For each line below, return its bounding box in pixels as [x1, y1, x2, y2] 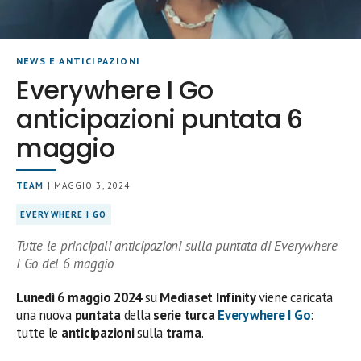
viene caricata [258, 288, 334, 306]
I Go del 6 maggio [16, 255, 114, 272]
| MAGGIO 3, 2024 [44, 180, 131, 191]
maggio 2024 [67, 288, 143, 306]
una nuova [16, 306, 75, 324]
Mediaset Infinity [160, 288, 259, 306]
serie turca [153, 306, 215, 324]
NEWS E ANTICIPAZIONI [16, 55, 140, 67]
